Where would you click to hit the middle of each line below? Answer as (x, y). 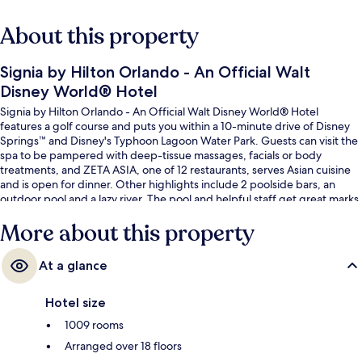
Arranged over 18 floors (123, 345)
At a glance (73, 265)
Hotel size (76, 302)
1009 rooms (94, 324)
